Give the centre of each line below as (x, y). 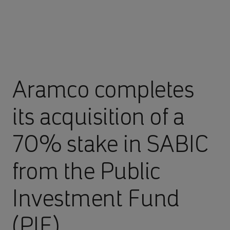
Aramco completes (103, 89)
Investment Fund (96, 198)
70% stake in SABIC (111, 144)
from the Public (87, 171)
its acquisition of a (99, 117)
